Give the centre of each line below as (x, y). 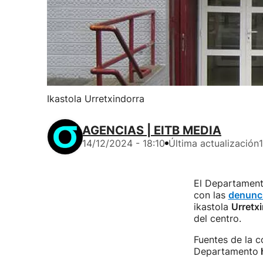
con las (211, 195)
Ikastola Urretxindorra (96, 99)
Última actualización (214, 143)
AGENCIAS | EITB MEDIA (152, 130)
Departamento (226, 251)
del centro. (217, 218)
